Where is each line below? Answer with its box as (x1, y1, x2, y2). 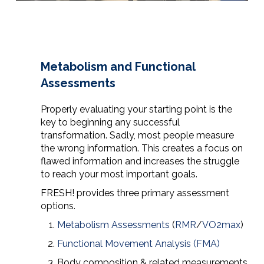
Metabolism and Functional (40, 60, 195, 74)
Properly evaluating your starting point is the (40, 104, 232, 115)
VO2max (202, 219, 240, 231)
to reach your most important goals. (40, 169, 197, 180)
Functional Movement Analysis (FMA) (57, 238, 220, 250)
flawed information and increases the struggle (40, 156, 239, 167)
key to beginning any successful (40, 117, 180, 128)
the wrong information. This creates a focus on (40, 143, 243, 154)
